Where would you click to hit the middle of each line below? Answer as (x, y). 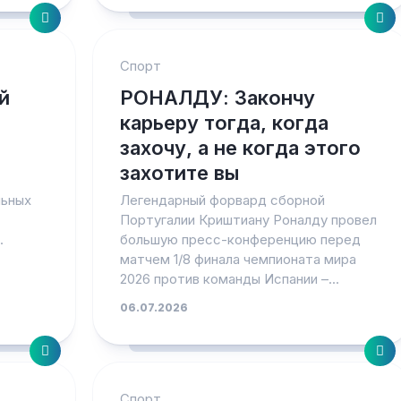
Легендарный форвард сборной (222, 200)
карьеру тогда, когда (224, 123)
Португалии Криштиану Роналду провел (248, 220)
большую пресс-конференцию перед (240, 239)
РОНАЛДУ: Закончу (217, 98)
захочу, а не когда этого (240, 148)
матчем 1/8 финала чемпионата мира (238, 259)
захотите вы (179, 173)
